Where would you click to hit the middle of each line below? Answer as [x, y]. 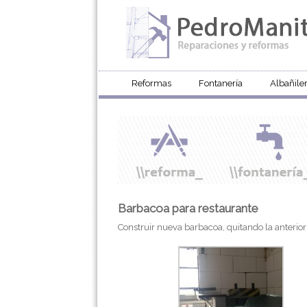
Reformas [151, 83]
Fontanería [221, 83]
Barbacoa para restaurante [188, 208]
